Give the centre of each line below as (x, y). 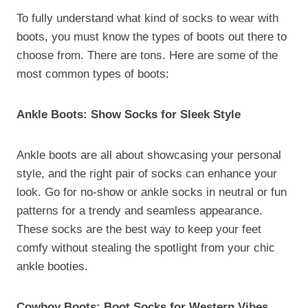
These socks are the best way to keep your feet (139, 229)
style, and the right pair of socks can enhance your (147, 173)
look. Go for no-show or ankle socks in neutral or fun (152, 192)
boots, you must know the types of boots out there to (152, 36)
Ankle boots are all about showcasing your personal (149, 155)
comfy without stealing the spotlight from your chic (146, 247)
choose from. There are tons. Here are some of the (147, 55)
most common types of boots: (95, 74)
